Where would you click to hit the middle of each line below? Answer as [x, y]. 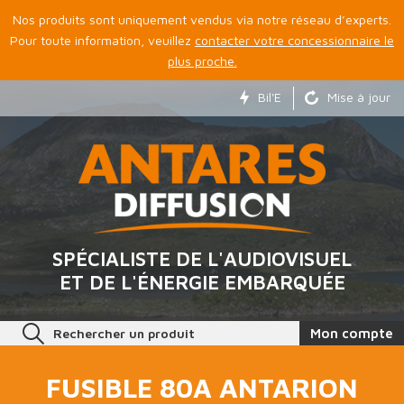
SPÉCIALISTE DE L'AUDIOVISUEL [202, 259]
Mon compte [352, 333]
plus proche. [202, 61]
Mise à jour [359, 97]
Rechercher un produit [124, 333]
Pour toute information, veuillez [102, 40]
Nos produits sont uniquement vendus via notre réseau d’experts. [202, 19]
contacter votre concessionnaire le [294, 40]
